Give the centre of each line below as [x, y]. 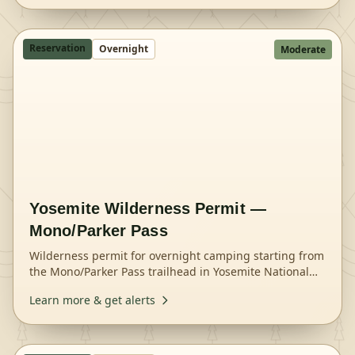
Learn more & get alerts [92, 300]
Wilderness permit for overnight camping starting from [177, 256]
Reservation [57, 48]
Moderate [303, 50]
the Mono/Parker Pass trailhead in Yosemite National [169, 271]
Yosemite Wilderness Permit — [148, 208]
